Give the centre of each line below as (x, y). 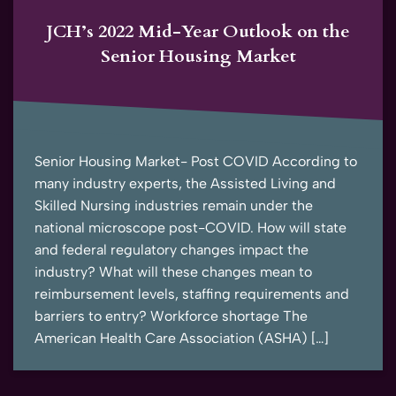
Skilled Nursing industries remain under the (174, 206)
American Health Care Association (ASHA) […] (182, 339)
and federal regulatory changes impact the (171, 250)
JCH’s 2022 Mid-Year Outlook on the (198, 32)
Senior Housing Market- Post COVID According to (196, 162)
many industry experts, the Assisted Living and (185, 184)
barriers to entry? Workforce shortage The (171, 316)
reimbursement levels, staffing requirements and (192, 294)
